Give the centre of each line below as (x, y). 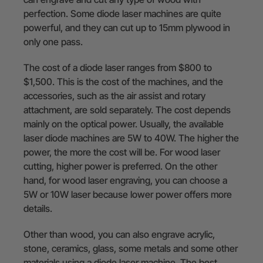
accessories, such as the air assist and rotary (114, 95)
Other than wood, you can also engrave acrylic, (119, 234)
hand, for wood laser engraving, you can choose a (125, 180)
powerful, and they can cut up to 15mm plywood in (127, 27)
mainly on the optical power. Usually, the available (124, 124)
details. (39, 208)
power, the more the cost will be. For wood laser (122, 152)
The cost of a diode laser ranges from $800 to (118, 67)
